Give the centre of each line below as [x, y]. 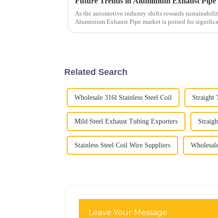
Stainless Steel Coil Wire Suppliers [122, 145]
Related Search [96, 72]
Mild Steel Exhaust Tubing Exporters [126, 121]
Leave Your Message [128, 212]
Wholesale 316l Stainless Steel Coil [123, 97]
